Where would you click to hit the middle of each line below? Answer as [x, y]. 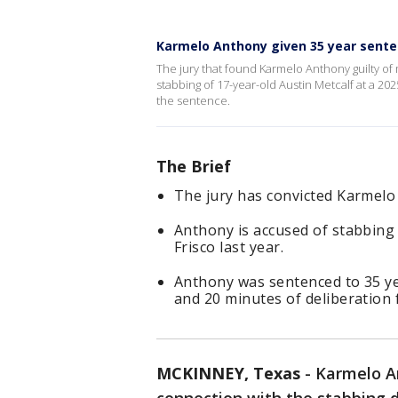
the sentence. [193, 100]
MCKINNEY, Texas [228, 373]
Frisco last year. [229, 247]
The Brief [194, 166]
